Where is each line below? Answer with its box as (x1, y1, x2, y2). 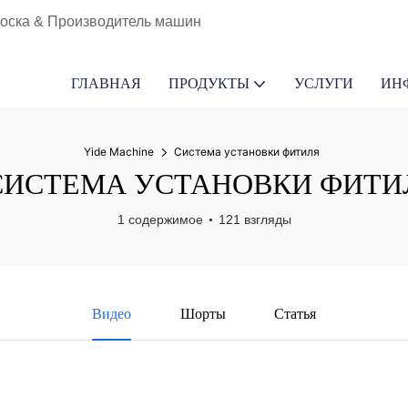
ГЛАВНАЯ (70, 75, 141, 92)
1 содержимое (117, 212, 203, 227)
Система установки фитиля (174, 145, 320, 158)
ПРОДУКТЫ (168, 75, 250, 92)
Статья (274, 303, 317, 325)
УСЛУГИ (293, 75, 353, 92)
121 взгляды (218, 212, 291, 227)
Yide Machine (84, 145, 154, 158)
